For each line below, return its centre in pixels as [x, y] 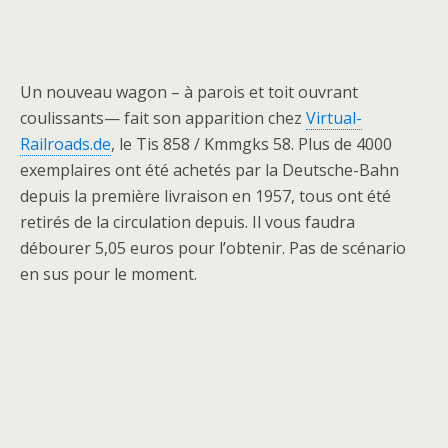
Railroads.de [65, 144]
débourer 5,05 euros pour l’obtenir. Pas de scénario [213, 248]
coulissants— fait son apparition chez [163, 118]
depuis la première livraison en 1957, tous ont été [205, 196]
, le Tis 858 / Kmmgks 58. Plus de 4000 [251, 144]
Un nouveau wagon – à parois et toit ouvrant [189, 92]
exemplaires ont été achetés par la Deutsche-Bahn [209, 170]
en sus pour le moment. [108, 274]
